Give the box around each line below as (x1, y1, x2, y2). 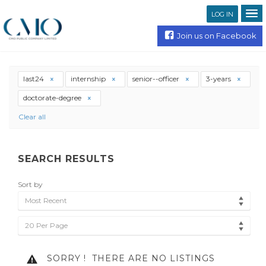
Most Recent (25, 196, 67, 205)
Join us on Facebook (176, 31, 256, 40)
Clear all (18, 112, 46, 122)
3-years (206, 74, 233, 83)
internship (71, 74, 107, 83)
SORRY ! (44, 253, 86, 264)
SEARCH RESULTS (18, 153, 115, 165)
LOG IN (211, 9, 233, 18)
